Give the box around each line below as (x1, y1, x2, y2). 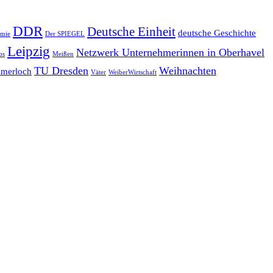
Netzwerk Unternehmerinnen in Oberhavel (76, 46, 264, 59)
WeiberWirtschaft (108, 69, 157, 76)
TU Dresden (34, 65, 88, 77)
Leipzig (7, 44, 50, 60)
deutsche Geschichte (178, 28, 256, 38)
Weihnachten (159, 65, 216, 77)
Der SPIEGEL (45, 30, 85, 38)
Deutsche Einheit (87, 25, 175, 39)
